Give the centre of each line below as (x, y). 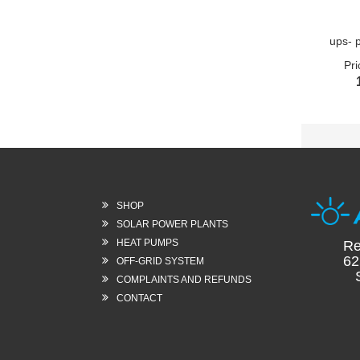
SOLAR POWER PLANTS (172, 224)
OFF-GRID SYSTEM (160, 261)
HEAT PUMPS (147, 243)
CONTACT (139, 298)
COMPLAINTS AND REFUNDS (184, 280)
